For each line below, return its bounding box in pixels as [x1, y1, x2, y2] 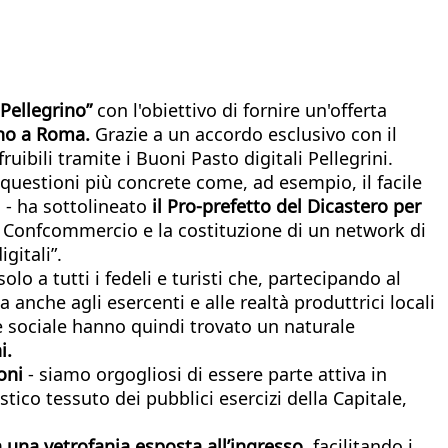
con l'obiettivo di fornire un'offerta [97, 97, 387, 122]
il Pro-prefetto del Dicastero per [147, 193, 421, 218]
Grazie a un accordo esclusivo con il [90, 121, 397, 146]
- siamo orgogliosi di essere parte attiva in [28, 361, 387, 386]
